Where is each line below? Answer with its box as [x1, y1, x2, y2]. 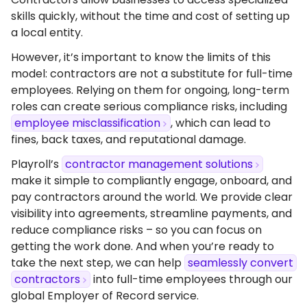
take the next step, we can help [11, 255, 184, 271]
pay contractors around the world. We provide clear [11, 189, 293, 205]
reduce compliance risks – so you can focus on [11, 222, 262, 238]
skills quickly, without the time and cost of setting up [11, 8, 290, 24]
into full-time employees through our [90, 271, 293, 287]
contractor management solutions [65, 156, 253, 172]
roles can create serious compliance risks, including [11, 99, 287, 114]
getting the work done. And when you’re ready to [11, 238, 274, 254]
